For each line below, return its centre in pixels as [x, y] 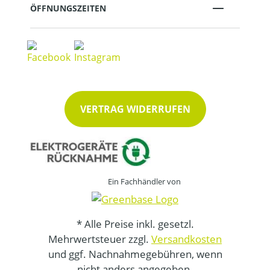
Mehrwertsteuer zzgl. [100, 239]
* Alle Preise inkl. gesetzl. [135, 224]
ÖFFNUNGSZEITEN [68, 8]
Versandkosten [187, 239]
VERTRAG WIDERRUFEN [135, 109]
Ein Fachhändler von [144, 182]
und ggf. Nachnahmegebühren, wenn [135, 254]
